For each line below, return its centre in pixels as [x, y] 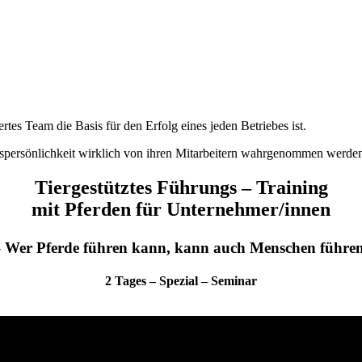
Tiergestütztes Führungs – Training [181, 187]
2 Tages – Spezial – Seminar [181, 281]
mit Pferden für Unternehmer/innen [181, 209]
